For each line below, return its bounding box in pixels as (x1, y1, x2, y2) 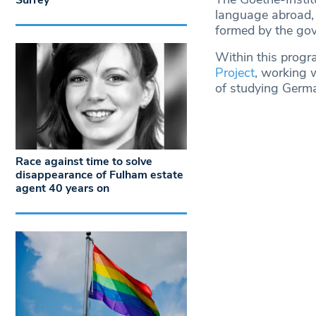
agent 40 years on (16, 181, 109, 197)
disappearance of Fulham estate (16, 167, 183, 183)
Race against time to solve (16, 154, 152, 170)
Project (214, 64, 255, 82)
